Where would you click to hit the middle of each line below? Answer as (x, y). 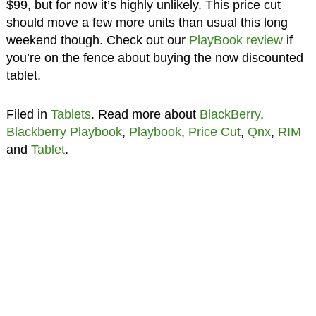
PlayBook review (236, 41)
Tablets (71, 115)
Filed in (28, 115)
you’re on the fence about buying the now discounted (154, 58)
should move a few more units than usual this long (147, 23)
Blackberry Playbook (64, 132)
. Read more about (145, 115)
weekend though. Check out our (97, 41)
